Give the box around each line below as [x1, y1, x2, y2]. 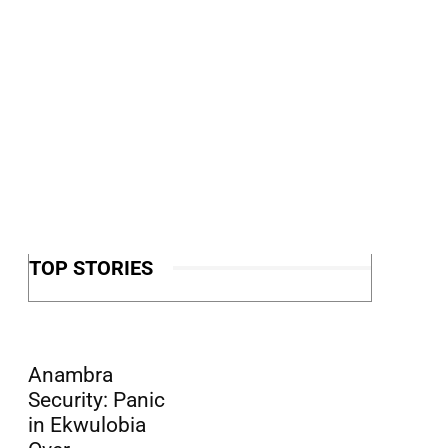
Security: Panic [28, 387, 165, 412]
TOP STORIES [29, 255, 153, 280]
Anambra [28, 362, 113, 387]
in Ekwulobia [28, 412, 146, 437]
